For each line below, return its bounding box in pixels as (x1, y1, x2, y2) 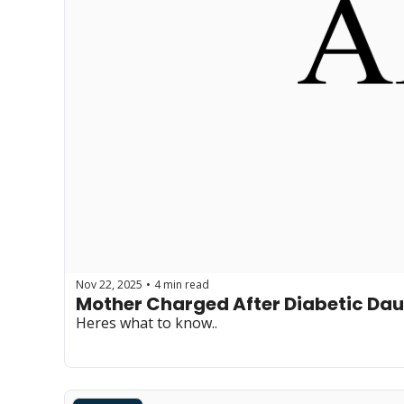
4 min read (154, 276, 209, 292)
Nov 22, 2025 (76, 276, 142, 292)
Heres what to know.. (76, 313, 217, 333)
